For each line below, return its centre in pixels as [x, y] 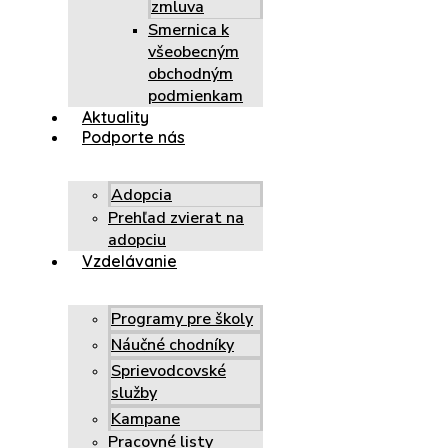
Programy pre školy [182, 319]
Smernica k [188, 30]
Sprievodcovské [168, 371]
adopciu [137, 240]
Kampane [145, 419]
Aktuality [115, 117]
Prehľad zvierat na [176, 218]
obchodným [190, 74]
